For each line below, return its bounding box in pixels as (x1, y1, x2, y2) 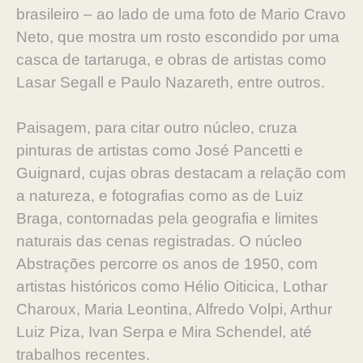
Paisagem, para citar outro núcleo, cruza (16, 119, 297, 136)
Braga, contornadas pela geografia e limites (16, 210, 318, 227)
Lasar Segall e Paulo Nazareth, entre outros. (16, 74, 325, 91)
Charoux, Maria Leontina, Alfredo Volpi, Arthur (16, 301, 332, 318)
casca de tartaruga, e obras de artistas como (16, 51, 327, 68)
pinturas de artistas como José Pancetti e (16, 142, 303, 159)
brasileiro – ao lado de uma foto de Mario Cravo (16, 6, 346, 23)
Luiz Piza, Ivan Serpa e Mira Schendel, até (16, 323, 312, 340)
